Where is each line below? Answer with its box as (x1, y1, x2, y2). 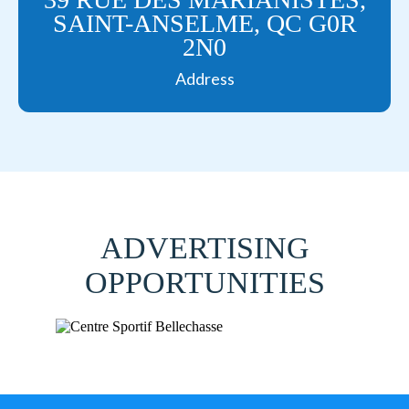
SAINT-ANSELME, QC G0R (52, 9, 357, 37)
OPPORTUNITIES (84, 266, 325, 299)
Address (174, 68, 235, 89)
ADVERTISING (100, 231, 309, 265)
